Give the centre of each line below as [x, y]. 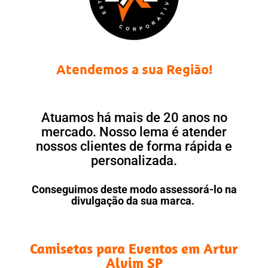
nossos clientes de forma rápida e [134, 147]
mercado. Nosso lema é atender [134, 132]
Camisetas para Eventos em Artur [134, 249]
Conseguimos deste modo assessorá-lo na [134, 190]
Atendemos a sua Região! [134, 69]
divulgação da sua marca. [134, 201]
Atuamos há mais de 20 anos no [134, 118]
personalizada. [134, 161]
